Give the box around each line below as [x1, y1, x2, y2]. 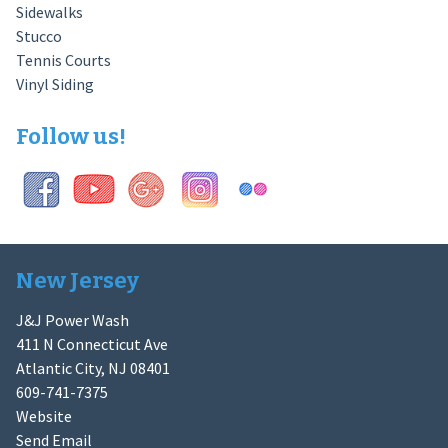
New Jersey [15, 266, 139, 294]
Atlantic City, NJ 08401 [15, 357, 170, 378]
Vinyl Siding [15, 73, 94, 94]
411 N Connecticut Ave [15, 333, 168, 354]
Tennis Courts [15, 49, 111, 70]
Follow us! [15, 122, 126, 150]
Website [15, 405, 72, 426]
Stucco [15, 25, 62, 46]
